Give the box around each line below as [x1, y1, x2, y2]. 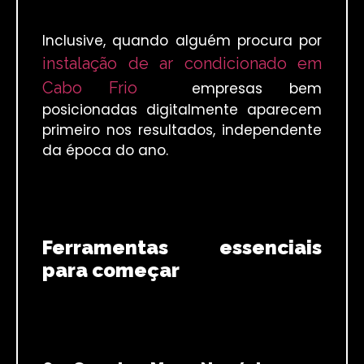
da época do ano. [42, 140, 168, 160]
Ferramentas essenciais [42, 235, 322, 259]
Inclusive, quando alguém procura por [42, 30, 322, 50]
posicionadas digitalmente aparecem [42, 99, 322, 119]
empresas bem [137, 78, 322, 98]
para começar [42, 258, 180, 282]
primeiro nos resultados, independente [42, 119, 322, 140]
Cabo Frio [42, 77, 138, 97]
